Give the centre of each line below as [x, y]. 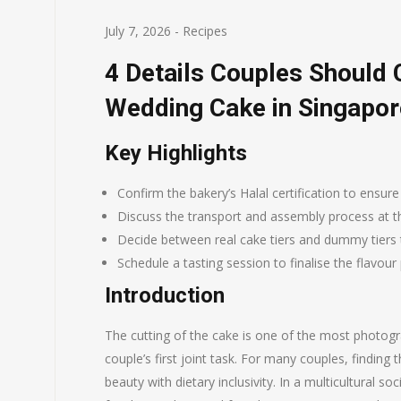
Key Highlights [176, 153]
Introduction [165, 295]
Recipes [205, 30]
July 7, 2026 [138, 30]
